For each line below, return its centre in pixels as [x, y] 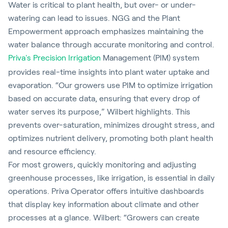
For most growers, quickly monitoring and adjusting [102, 165]
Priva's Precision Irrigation [54, 58]
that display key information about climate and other [104, 204]
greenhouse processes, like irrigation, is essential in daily [111, 178]
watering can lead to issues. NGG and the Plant [94, 18]
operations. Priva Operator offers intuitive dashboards [106, 191]
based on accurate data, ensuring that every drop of [104, 98]
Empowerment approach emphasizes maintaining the [106, 31]
